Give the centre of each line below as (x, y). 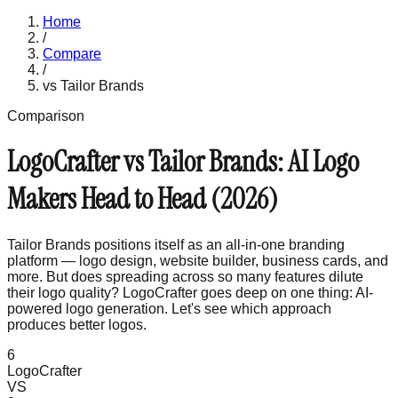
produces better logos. (77, 324)
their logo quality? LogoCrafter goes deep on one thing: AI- (190, 292)
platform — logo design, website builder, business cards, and (198, 260)
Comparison (46, 116)
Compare (72, 54)
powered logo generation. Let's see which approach (169, 308)
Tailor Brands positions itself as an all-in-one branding (176, 244)
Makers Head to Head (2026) (143, 199)
